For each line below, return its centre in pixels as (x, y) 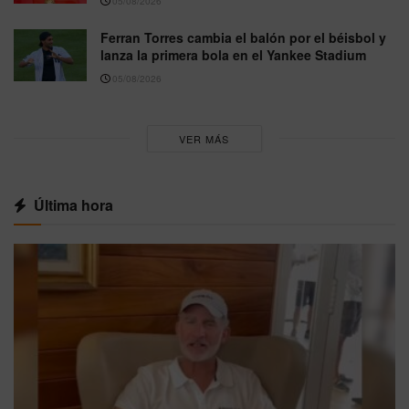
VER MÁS (204, 138)
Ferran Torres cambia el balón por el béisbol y (243, 37)
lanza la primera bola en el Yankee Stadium (233, 54)
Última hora (73, 204)
